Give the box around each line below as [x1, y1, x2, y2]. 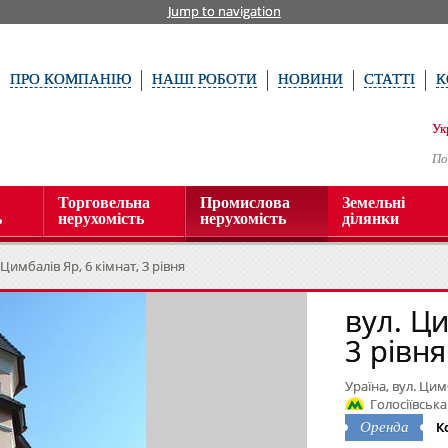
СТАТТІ [364, 71, 415, 87]
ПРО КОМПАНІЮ [10, 71, 131, 87]
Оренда [359, 419, 409, 435]
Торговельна [58, 194, 150, 211]
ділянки [342, 210, 399, 227]
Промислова [200, 194, 290, 211]
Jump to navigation [167, 2, 281, 20]
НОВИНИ [278, 71, 343, 87]
